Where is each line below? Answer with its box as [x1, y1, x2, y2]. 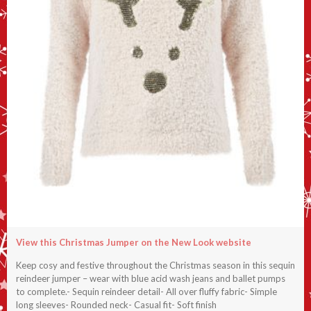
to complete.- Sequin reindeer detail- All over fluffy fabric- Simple [15, 285, 277, 297]
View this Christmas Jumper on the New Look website [15, 237, 251, 249]
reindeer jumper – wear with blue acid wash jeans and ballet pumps [15, 272, 285, 284]
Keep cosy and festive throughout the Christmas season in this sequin [15, 259, 295, 271]
